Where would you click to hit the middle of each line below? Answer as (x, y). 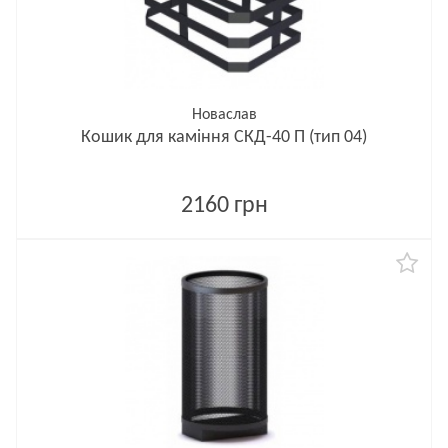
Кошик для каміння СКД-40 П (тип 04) (224, 137)
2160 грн (224, 206)
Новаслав (224, 115)
